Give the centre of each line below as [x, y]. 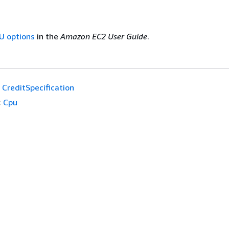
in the [48, 36]
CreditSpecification [38, 87]
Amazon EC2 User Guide [104, 36]
